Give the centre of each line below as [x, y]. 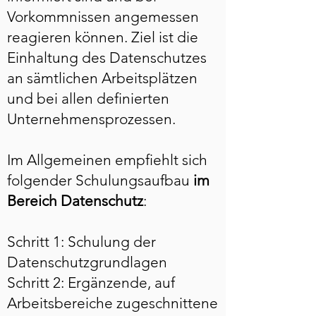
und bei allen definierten [88, 98]
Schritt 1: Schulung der [81, 242]
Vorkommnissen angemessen [103, 17]
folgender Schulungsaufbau [98, 180]
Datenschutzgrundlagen [87, 262]
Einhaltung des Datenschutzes [107, 57]
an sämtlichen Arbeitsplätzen [102, 78]
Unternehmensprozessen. [91, 119]
